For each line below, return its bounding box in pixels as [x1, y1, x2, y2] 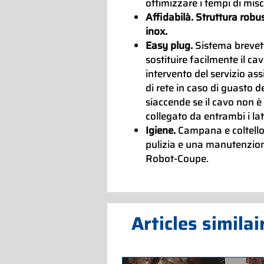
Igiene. [146, 122, 178, 138]
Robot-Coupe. [146, 150, 209, 166]
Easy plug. [146, 37, 195, 53]
